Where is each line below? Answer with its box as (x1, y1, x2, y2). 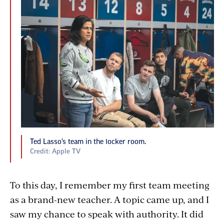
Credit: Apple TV (30, 147, 80, 154)
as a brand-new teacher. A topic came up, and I (10, 192, 209, 205)
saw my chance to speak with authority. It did (10, 207, 203, 220)
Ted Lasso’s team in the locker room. (30, 138, 146, 145)
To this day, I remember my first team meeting (10, 178, 209, 191)
